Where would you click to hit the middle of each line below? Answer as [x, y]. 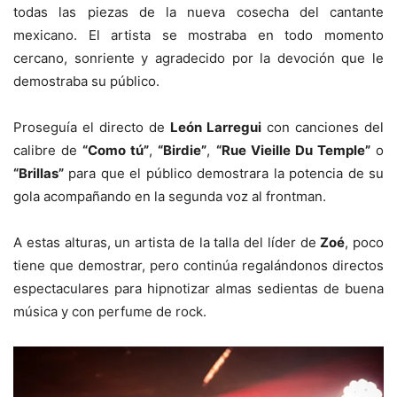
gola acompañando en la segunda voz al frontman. [170, 196]
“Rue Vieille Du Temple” [293, 150]
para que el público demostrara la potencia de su [224, 173]
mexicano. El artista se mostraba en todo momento [198, 35]
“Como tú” [116, 150]
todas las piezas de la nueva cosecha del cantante [198, 12]
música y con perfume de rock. [110, 311]
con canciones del [323, 127]
